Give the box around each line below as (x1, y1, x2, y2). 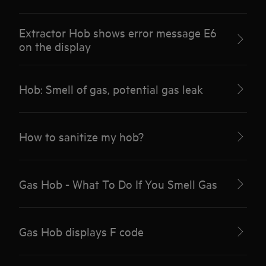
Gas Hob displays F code (19, 224, 144, 239)
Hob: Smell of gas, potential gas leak (19, 81, 204, 96)
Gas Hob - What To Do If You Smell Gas (19, 176, 218, 191)
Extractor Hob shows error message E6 (19, 25, 217, 40)
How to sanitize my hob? (19, 129, 144, 144)
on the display (19, 39, 91, 53)
